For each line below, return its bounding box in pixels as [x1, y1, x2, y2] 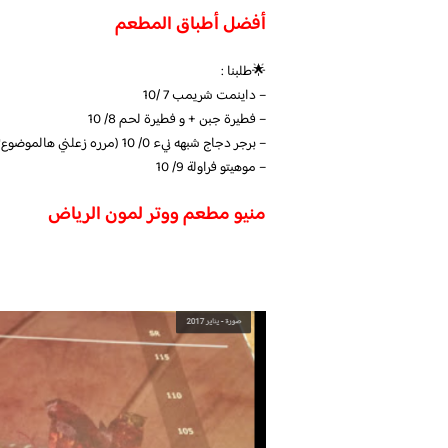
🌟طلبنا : [221, 59, 266, 84]
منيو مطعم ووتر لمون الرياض [48, 198, 266, 231]
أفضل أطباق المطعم [115, 9, 266, 42]
